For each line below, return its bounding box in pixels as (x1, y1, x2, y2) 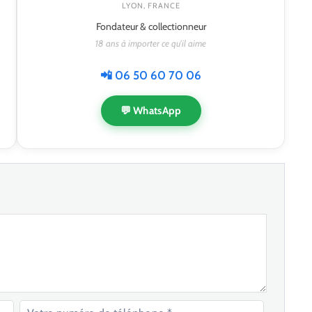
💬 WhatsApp (120, 104, 182, 118)
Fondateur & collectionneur (95, 20, 206, 33)
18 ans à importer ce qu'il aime (95, 38, 206, 49)
